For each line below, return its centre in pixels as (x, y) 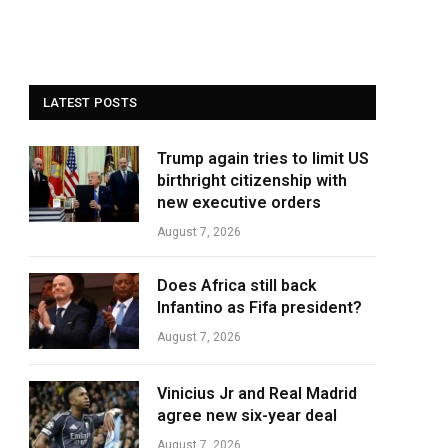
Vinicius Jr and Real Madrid (257, 393)
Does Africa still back (237, 285)
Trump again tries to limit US (263, 158)
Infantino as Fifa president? (259, 307)
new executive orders (239, 202)
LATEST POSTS (90, 102)
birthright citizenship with (252, 180)
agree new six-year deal (247, 415)
